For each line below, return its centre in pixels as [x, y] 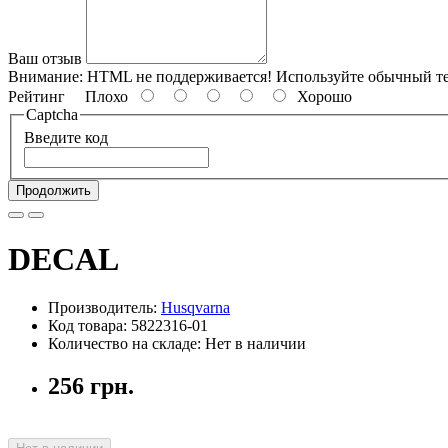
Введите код [66, 138]
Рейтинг [36, 96]
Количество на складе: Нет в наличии [177, 344]
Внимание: [45, 76]
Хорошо [320, 96]
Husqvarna [195, 308]
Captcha [52, 114]
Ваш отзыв [45, 58]
